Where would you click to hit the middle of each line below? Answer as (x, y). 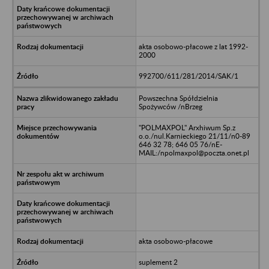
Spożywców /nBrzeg (170, 106)
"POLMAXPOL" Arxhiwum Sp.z (187, 127)
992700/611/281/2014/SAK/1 (188, 76)
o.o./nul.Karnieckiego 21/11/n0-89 (194, 136)
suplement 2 (158, 262)
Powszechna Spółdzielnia (178, 98)
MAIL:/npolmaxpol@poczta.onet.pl (194, 153)
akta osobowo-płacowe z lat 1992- (193, 46)
